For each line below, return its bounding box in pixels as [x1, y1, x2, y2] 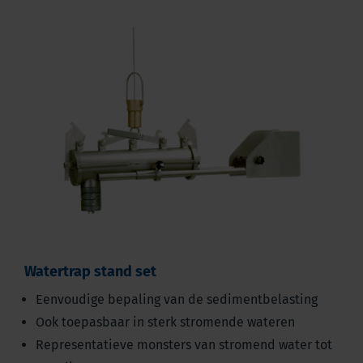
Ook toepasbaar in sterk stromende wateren [35, 314, 295, 331]
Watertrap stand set [23, 263, 156, 281]
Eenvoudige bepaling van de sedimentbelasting [35, 292, 321, 308]
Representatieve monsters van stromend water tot [35, 337, 332, 353]
